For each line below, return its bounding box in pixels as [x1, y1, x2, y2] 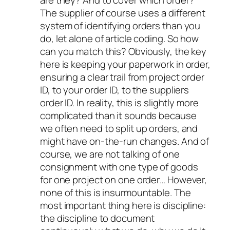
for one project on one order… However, [40, 173, 207, 187]
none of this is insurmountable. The [40, 186, 191, 200]
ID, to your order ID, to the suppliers [40, 83, 189, 97]
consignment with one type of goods [40, 160, 198, 174]
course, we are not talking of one [40, 147, 180, 161]
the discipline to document [40, 212, 155, 225]
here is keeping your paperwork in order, [40, 57, 210, 71]
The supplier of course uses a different [40, 6, 206, 20]
